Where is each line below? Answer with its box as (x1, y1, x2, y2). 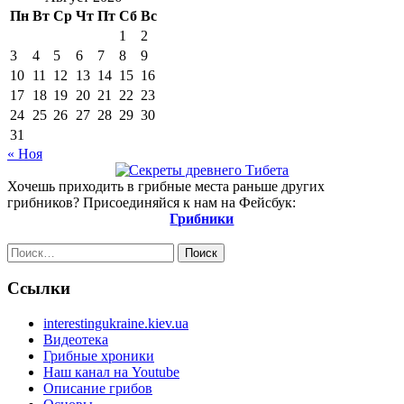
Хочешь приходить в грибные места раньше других (7, 178, 325, 194)
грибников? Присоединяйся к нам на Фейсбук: (7, 194, 296, 210)
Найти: (6, 242, 50, 258)
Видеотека (43, 332, 108, 348)
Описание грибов (43, 381, 152, 397)
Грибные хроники (43, 348, 154, 364)
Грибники (170, 210, 234, 226)
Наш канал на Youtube (43, 364, 179, 381)
